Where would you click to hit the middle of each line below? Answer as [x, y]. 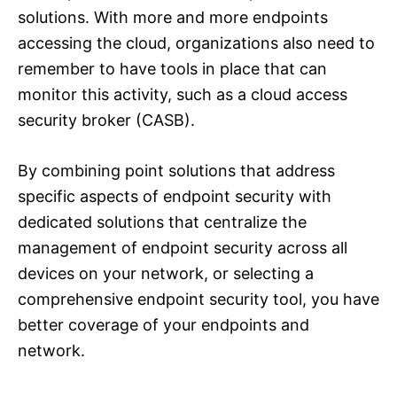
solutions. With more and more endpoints [173, 18]
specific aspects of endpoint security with [175, 197]
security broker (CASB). [106, 121]
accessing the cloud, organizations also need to [196, 43]
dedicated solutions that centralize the [162, 222]
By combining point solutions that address [176, 171]
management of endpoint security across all [183, 248]
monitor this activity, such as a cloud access [183, 95]
